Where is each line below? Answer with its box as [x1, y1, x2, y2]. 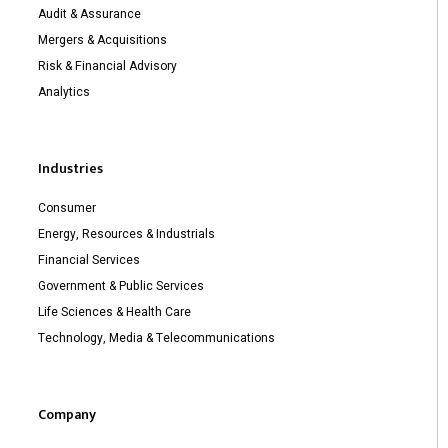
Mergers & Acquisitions [38, 30, 167, 49]
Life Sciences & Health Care [38, 302, 191, 321]
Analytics [38, 82, 90, 101]
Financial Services [38, 250, 140, 269]
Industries [38, 156, 103, 180]
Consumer [38, 198, 96, 217]
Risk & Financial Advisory [38, 56, 177, 75]
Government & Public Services [38, 276, 204, 295]
